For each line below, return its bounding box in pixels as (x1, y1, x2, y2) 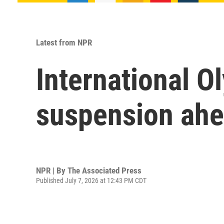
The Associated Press (67, 165, 141, 175)
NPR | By (36, 165, 67, 175)
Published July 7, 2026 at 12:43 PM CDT (36, 176, 146, 184)
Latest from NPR (36, 37, 92, 47)
